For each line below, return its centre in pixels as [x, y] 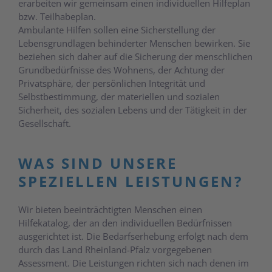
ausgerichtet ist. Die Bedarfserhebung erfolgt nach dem [133, 236]
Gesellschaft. [45, 123]
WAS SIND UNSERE [98, 163]
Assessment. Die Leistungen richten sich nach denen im [134, 263]
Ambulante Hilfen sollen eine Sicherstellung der [117, 29]
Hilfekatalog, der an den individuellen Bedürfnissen [125, 223]
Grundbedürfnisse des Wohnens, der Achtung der [121, 70]
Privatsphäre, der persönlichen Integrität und [112, 83]
